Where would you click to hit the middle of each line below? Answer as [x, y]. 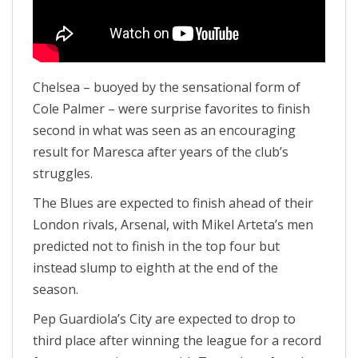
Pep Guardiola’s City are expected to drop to [164, 319]
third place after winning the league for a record [177, 340]
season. [56, 289]
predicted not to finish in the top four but [156, 246]
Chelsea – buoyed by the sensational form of [167, 87]
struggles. [63, 173]
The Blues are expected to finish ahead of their [173, 203]
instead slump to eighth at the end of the [155, 268]
